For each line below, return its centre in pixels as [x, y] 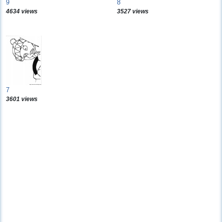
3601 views [22, 99]
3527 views [133, 11]
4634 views [22, 11]
